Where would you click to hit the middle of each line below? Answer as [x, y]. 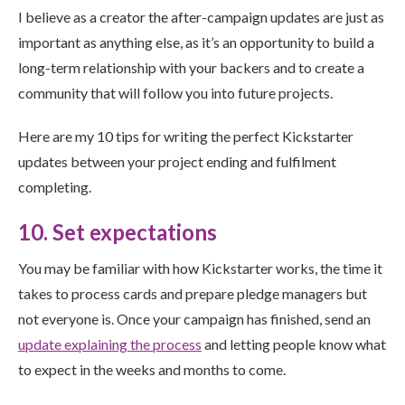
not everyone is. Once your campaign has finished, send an [194, 319]
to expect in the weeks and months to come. [152, 369]
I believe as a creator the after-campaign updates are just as [201, 17]
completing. [55, 187]
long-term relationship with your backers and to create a [191, 67]
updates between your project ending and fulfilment [177, 161]
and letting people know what [294, 344]
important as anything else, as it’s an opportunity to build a [196, 42]
